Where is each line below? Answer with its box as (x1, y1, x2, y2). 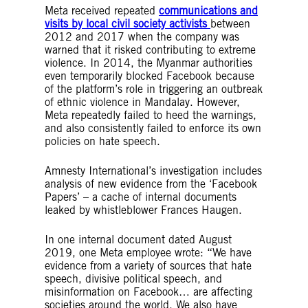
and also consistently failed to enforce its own (45, 121, 261, 135)
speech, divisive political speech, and (45, 272, 222, 285)
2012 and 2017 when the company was (45, 30, 239, 43)
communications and (159, 3, 258, 17)
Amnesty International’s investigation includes (45, 164, 262, 177)
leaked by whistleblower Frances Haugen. (45, 203, 242, 217)
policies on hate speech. (45, 134, 160, 148)
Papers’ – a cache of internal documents (45, 190, 236, 203)
